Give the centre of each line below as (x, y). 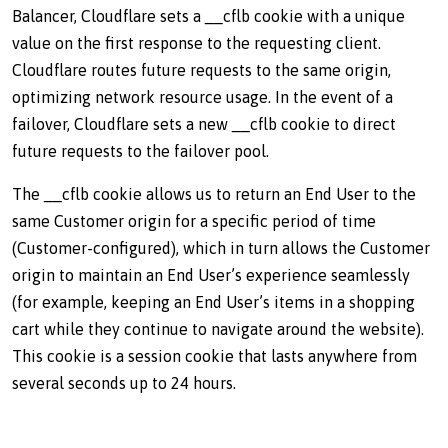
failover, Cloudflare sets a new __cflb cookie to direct (204, 124)
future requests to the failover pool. (140, 151)
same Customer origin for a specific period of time (194, 221)
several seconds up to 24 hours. (124, 383)
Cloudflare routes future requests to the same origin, (201, 70)
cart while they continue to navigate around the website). (218, 329)
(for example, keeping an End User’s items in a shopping (213, 302)
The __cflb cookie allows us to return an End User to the (214, 194)
